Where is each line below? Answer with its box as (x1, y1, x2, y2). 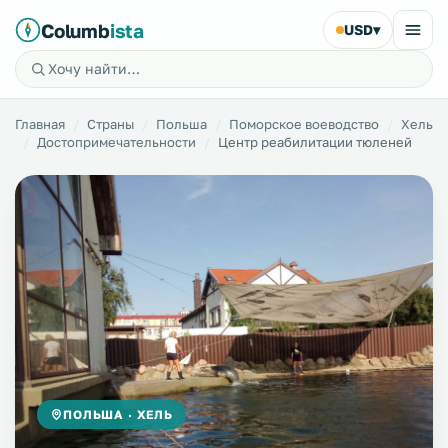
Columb (41, 18, 110, 42)
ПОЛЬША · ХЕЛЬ (63, 407, 173, 422)
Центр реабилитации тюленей (218, 134, 412, 150)
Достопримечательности (37, 134, 196, 150)
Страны (87, 116, 134, 132)
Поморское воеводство (229, 116, 379, 132)
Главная (15, 116, 65, 132)
